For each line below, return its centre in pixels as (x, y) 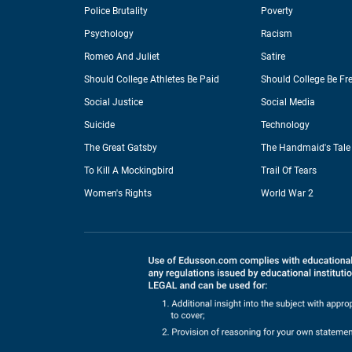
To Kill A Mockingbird (129, 171)
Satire (273, 57)
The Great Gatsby (121, 148)
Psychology (109, 34)
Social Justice (114, 103)
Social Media (288, 103)
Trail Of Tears (288, 171)
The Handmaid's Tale (305, 148)
